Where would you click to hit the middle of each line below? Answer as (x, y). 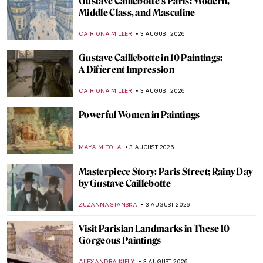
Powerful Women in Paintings (139, 115)
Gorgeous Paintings (120, 240)
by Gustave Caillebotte (125, 183)
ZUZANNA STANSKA (108, 205)
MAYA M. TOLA (100, 147)
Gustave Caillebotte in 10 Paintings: (151, 58)
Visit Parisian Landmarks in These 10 (154, 229)
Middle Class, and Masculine (137, 13)
